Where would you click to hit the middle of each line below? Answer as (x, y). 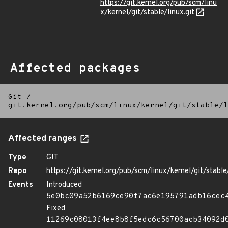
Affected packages (75, 69)
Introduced (64, 185)
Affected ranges (44, 139)
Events (21, 185)
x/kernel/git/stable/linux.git (147, 12)
